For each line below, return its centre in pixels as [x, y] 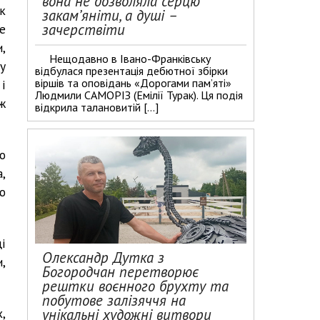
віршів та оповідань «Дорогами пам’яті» [133, 83]
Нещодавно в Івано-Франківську [130, 59]
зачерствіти [84, 30]
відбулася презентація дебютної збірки [131, 71]
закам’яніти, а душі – [109, 15]
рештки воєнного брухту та [135, 286]
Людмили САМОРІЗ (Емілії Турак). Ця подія [139, 95]
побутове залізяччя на [114, 300]
